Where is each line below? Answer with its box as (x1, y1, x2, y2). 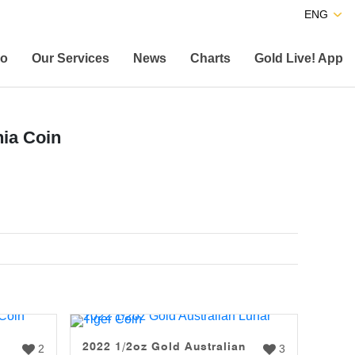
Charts (190, 51, 231, 65)
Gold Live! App (254, 51, 343, 65)
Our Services (32, 51, 109, 65)
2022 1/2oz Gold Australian (82, 340, 246, 353)
